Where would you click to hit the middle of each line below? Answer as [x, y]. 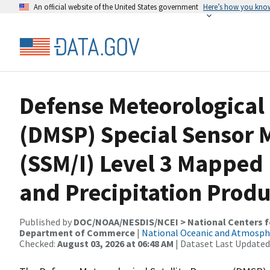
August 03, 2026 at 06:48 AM [115, 243]
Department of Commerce [77, 233]
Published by [46, 222]
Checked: [38, 243]
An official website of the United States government [116, 7]
